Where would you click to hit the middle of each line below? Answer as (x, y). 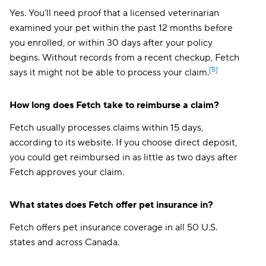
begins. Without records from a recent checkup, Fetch (124, 58)
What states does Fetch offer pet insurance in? (111, 205)
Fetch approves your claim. (67, 172)
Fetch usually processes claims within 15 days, (106, 128)
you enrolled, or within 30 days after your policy (111, 43)
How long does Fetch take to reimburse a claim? (114, 105)
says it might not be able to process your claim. (109, 72)
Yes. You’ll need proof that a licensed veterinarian (114, 13)
